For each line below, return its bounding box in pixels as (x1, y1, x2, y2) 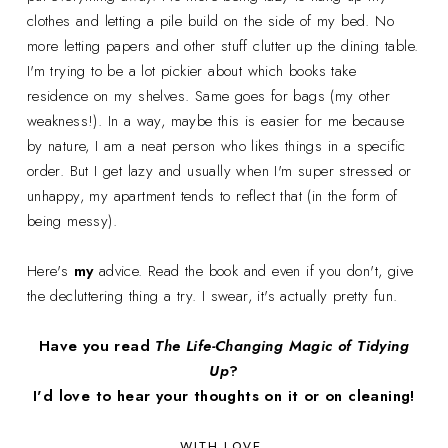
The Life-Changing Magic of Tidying (155, 334, 410, 357)
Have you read (38, 334, 156, 357)
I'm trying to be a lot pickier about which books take (26, 59, 357, 82)
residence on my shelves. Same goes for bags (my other (26, 84, 391, 107)
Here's (26, 259, 74, 282)
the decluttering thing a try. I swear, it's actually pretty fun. (26, 284, 398, 307)
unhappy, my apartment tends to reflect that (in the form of (26, 184, 398, 207)
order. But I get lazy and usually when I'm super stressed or (26, 159, 412, 182)
